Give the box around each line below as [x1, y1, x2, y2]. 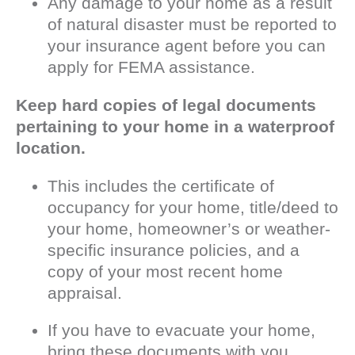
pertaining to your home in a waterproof [16, 116, 334, 136]
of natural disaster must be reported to [48, 14, 337, 33]
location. [16, 138, 86, 157]
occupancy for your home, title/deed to [48, 197, 338, 216]
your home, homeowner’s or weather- [48, 219, 330, 238]
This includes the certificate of [48, 176, 274, 195]
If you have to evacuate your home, [48, 320, 315, 339]
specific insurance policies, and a [48, 240, 300, 259]
